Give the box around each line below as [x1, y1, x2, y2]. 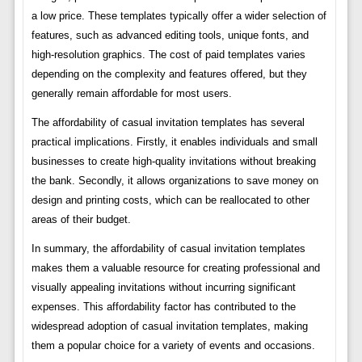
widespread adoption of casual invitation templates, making [31, 320, 308, 333]
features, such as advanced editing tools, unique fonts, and [31, 29, 309, 42]
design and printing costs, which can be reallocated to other [31, 194, 309, 207]
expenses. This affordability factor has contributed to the [31, 301, 296, 314]
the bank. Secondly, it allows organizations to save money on [31, 175, 318, 187]
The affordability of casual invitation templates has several [31, 116, 305, 129]
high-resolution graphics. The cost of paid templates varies [31, 48, 305, 61]
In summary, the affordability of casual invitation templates [31, 242, 305, 255]
